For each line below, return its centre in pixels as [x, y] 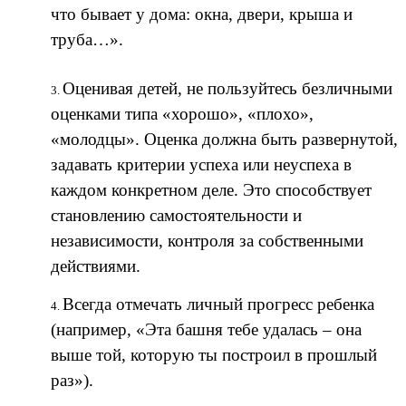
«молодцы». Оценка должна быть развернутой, [224, 140]
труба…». [87, 39]
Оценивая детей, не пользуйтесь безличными [227, 89]
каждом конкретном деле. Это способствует [211, 190]
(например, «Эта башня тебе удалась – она [206, 329]
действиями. [96, 266]
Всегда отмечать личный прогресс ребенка [218, 304]
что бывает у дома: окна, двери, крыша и [202, 14]
